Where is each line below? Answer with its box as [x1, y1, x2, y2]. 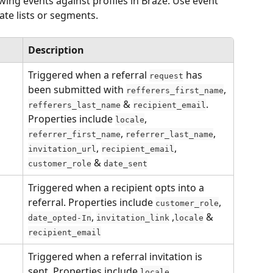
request [149, 71, 183, 80]
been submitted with [28, 82, 126, 96]
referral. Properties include [28, 195, 155, 209]
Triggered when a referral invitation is [28, 249, 205, 263]
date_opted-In [28, 213, 91, 222]
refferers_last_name [28, 100, 121, 110]
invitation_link [96, 213, 169, 222]
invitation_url [28, 144, 96, 154]
